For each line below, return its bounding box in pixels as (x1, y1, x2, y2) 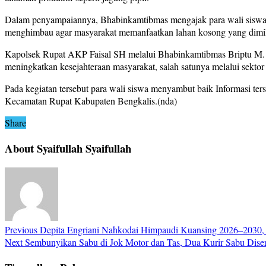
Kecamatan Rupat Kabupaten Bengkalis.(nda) (5, 94, 177, 107)
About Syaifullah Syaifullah (5, 140, 131, 157)
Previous (5, 223, 37, 236)
